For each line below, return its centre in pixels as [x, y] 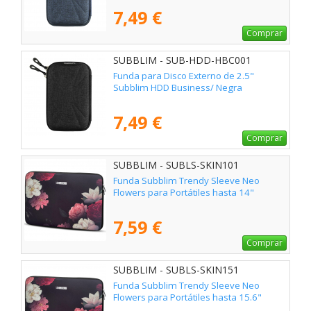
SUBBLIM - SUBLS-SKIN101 [176, 165]
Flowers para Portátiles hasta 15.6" [187, 297]
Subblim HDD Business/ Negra [178, 87]
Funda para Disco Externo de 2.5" [184, 75]
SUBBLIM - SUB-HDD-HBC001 [182, 60]
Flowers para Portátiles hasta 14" [184, 192]
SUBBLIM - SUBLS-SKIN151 [176, 269]
